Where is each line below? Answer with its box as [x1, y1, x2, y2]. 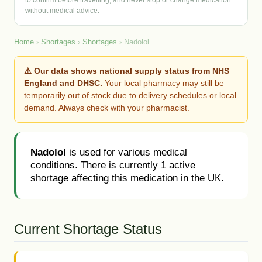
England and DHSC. [24, 78, 102, 88]
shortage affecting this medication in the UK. [30, 173, 224, 184]
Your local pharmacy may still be [102, 78, 224, 88]
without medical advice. [25, 6, 99, 15]
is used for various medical [66, 147, 187, 158]
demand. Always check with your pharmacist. [24, 103, 189, 112]
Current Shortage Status [14, 221, 162, 237]
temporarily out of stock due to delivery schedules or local [24, 91, 236, 100]
